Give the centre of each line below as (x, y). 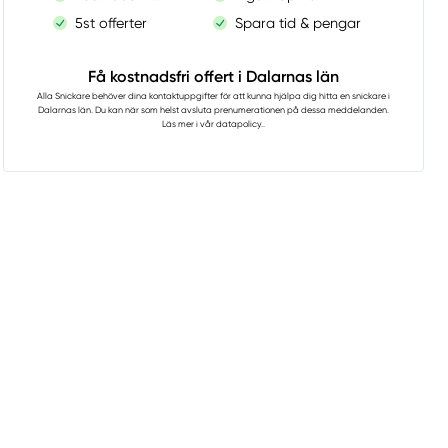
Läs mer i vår (188, 124)
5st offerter (111, 23)
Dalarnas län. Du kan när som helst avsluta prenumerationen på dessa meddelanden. (213, 110)
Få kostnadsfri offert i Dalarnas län (213, 77)
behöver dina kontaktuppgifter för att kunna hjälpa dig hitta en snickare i (239, 96)
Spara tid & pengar (298, 23)
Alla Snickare (63, 96)
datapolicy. (239, 124)
